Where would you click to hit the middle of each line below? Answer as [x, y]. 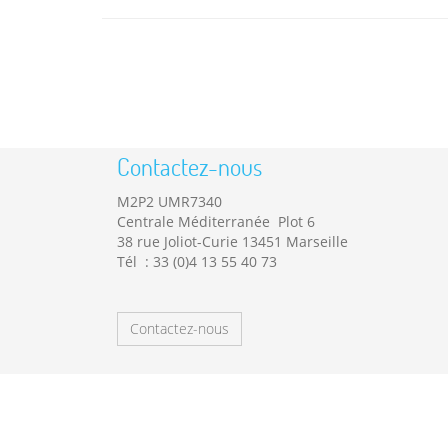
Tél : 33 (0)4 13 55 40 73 [197, 262]
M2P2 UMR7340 [169, 202]
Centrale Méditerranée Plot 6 [216, 222]
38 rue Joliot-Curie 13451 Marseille [232, 242]
